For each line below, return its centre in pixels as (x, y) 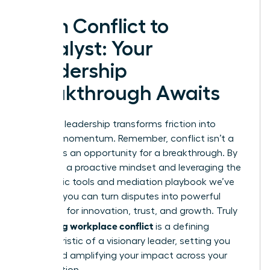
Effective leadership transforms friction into (119, 124)
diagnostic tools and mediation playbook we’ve (128, 182)
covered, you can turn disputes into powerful (121, 196)
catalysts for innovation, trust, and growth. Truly (130, 211)
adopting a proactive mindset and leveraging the (132, 167)
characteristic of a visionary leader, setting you (126, 241)
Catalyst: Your (88, 49)
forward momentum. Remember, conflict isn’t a (128, 138)
